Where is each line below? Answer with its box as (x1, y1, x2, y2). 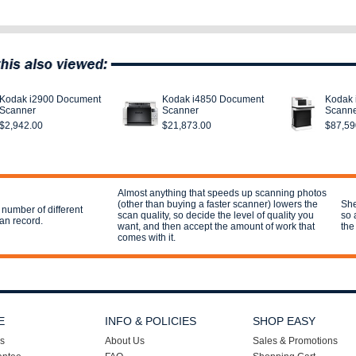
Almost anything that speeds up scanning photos (118, 188, 327, 199)
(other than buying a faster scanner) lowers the (118, 199, 318, 210)
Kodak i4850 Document (162, 94, 264, 105)
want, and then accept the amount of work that (118, 221, 315, 232)
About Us (105, 335, 145, 346)
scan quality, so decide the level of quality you (118, 210, 314, 221)
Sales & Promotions (253, 335, 338, 346)
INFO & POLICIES (105, 315, 196, 327)
